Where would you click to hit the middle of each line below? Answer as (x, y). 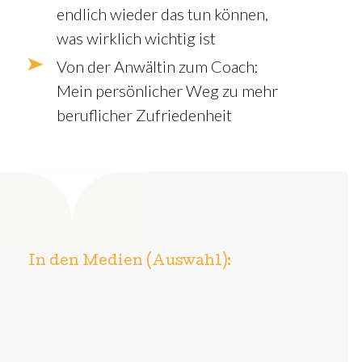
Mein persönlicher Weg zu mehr (167, 90)
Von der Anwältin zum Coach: (158, 66)
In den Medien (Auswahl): (130, 262)
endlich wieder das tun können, (162, 13)
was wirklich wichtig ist (136, 38)
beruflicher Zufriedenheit (144, 114)
